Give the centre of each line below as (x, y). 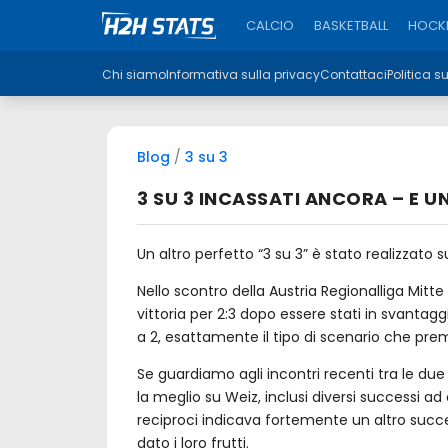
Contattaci (353, 74)
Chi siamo (134, 74)
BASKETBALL (351, 25)
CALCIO (270, 25)
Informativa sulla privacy (243, 74)
